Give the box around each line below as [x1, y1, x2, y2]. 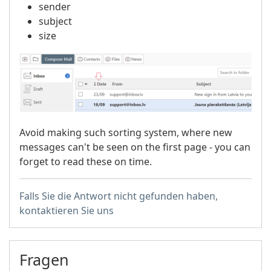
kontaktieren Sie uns [19, 203, 114, 217]
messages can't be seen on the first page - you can [19, 140, 250, 154]
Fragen [19, 249, 69, 270]
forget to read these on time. [19, 154, 152, 168]
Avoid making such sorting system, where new [19, 125, 232, 139]
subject [39, 15, 72, 28]
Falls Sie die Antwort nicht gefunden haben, [19, 189, 218, 203]
